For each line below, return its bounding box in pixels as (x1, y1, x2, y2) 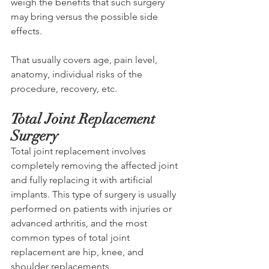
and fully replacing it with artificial (11, 174, 155, 186)
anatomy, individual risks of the (11, 68, 145, 80)
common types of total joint (11, 232, 132, 244)
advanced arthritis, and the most (11, 217, 150, 229)
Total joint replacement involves (11, 145, 148, 157)
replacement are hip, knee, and (11, 246, 146, 258)
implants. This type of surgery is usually (11, 189, 178, 201)
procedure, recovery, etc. (11, 83, 117, 95)
